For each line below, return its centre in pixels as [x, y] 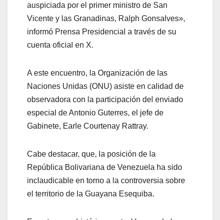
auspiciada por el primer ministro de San [97, 5]
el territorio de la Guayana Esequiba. [91, 194]
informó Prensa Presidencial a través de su [102, 32]
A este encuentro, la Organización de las [97, 73]
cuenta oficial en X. [60, 45]
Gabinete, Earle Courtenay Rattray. [88, 126]
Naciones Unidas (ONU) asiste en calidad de [105, 86]
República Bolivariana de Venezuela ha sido [105, 167]
